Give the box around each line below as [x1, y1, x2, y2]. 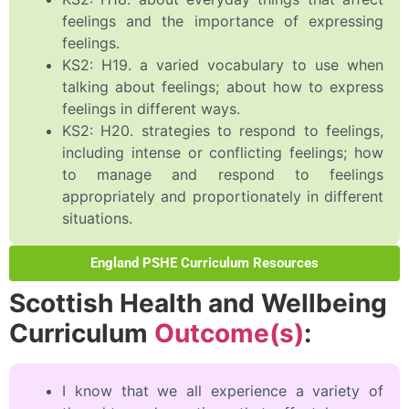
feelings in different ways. [62, 100, 240, 119]
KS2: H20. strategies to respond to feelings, [62, 121, 383, 141]
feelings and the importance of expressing [62, 12, 383, 31]
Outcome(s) [154, 318, 304, 350]
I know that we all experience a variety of [62, 382, 383, 401]
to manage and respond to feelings [62, 165, 383, 184]
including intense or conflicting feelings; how [62, 143, 383, 163]
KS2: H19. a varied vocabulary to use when [62, 56, 383, 75]
